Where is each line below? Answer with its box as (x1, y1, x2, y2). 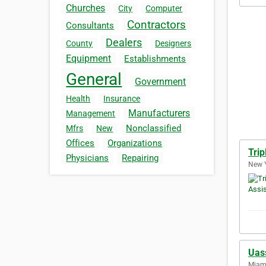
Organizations (107, 138, 163, 149)
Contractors (127, 18, 186, 32)
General (66, 69, 122, 90)
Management (66, 109, 116, 119)
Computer (145, 4, 183, 14)
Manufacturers (128, 107, 191, 119)
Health (66, 94, 91, 104)
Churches (66, 2, 106, 14)
